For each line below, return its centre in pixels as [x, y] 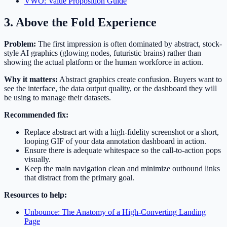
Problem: [20, 44]
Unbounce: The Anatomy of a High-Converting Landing [115, 212]
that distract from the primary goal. [79, 177]
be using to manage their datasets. [58, 97]
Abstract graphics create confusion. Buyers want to [140, 79]
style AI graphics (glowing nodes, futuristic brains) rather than [103, 53]
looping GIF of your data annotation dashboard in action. [115, 141]
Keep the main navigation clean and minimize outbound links [122, 168]
